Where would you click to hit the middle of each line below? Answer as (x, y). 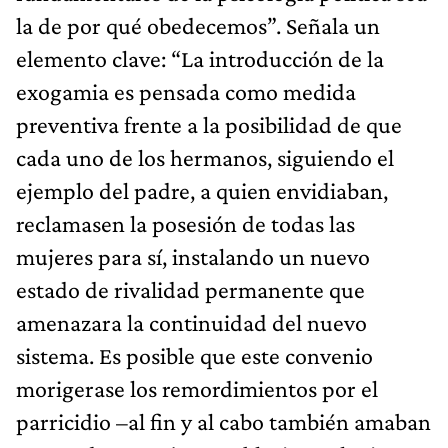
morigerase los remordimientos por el (197, 388)
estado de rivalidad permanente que (190, 289)
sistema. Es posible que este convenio (194, 355)
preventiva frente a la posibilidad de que (209, 124)
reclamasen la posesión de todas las (185, 223)
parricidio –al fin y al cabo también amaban (223, 421)
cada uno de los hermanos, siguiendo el (205, 157)
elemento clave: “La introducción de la (200, 58)
